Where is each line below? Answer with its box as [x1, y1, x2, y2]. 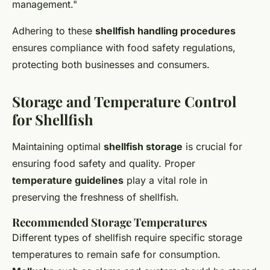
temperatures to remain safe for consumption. [12, 248, 221, 261]
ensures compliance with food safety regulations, [12, 42, 236, 54]
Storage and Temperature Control [12, 92, 236, 111]
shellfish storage [104, 140, 183, 153]
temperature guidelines [12, 174, 124, 187]
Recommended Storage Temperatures [12, 215, 207, 230]
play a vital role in [124, 174, 207, 187]
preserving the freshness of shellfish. [12, 191, 179, 204]
